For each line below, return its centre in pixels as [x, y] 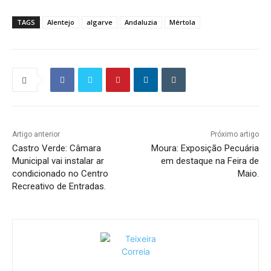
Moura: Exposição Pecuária [205, 149]
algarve [100, 22]
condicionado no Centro [60, 174]
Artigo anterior [36, 135]
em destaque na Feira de [210, 161]
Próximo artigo [234, 135]
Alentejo [61, 22]
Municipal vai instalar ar [58, 161]
